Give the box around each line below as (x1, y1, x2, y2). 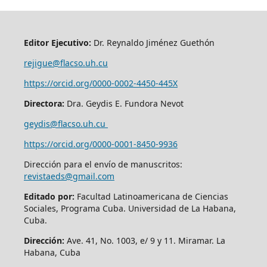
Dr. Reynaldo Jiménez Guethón (91, 36, 217, 48)
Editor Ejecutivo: (23, 36, 91, 48)
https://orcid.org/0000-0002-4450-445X (23, 77, 178, 89)
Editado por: (23, 190, 77, 202)
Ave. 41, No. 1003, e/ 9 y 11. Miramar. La (66, 234, 225, 246)
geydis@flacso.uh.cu (23, 117, 108, 129)
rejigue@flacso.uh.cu (23, 57, 108, 69)
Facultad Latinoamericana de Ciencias (76, 190, 228, 202)
